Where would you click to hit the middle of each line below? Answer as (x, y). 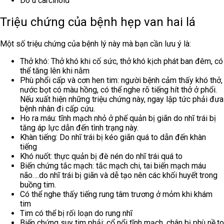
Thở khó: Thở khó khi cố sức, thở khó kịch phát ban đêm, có (121, 61)
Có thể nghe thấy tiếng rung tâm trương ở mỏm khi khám (116, 194)
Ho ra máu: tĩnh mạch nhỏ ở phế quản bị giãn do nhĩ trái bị (118, 118)
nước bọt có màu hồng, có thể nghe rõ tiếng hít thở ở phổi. (118, 90)
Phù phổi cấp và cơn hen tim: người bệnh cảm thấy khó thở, (121, 80)
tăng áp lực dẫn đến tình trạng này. (79, 128)
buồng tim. (38, 185)
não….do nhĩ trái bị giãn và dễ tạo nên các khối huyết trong (119, 175)
